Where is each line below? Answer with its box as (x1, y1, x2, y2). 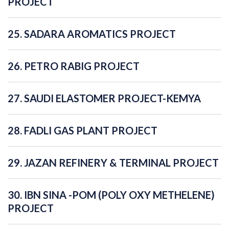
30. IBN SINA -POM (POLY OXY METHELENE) (8, 189, 215, 201)
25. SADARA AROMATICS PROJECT (8, 28, 176, 40)
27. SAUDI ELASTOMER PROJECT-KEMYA (8, 92, 201, 105)
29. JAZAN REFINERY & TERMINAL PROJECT (8, 156, 219, 169)
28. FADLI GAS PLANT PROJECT (8, 124, 157, 137)
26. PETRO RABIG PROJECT (8, 60, 140, 73)
